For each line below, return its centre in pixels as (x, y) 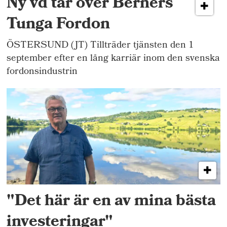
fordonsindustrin (42, 72)
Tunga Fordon (59, 25)
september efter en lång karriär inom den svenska (113, 59)
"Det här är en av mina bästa (111, 202)
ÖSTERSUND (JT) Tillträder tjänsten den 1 (101, 46)
